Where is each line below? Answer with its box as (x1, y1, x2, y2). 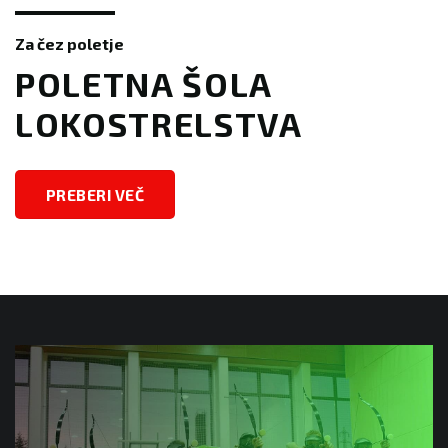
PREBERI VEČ (46, 185, 145, 205)
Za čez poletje (15, 33, 124, 53)
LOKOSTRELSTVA (15, 102, 303, 144)
